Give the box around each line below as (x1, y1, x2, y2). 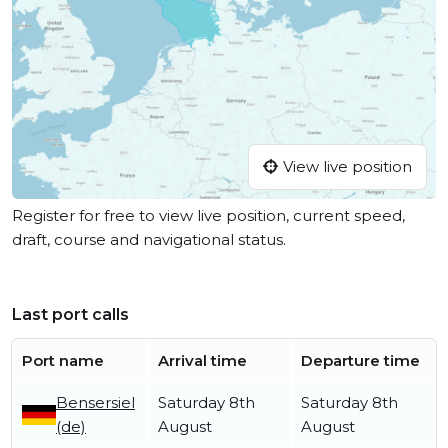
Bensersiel (56, 393, 135, 413)
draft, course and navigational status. (12, 230, 286, 250)
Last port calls (12, 305, 129, 325)
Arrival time (158, 351, 247, 371)
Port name (22, 351, 104, 371)
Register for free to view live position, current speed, (12, 206, 405, 226)
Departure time (301, 351, 420, 371)
